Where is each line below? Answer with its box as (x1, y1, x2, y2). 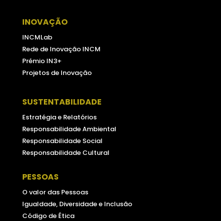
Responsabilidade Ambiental (22, 124, 116, 134)
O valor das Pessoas (22, 187, 88, 197)
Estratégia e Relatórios (22, 112, 97, 122)
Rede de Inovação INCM (22, 44, 101, 54)
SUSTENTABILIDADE (22, 96, 102, 108)
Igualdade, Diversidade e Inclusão (22, 199, 132, 209)
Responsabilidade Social (22, 136, 103, 146)
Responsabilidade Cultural (22, 148, 110, 158)
